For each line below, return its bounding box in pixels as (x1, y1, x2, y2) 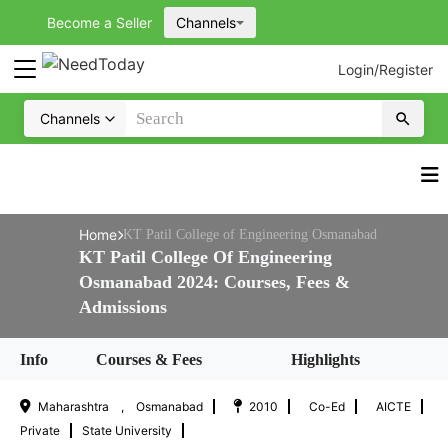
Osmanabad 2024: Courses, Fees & (78, 272, 350, 292)
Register (379, 60, 433, 78)
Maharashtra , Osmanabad (38, 399, 203, 414)
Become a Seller (47, 14, 152, 31)
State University (82, 423, 172, 438)
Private (20, 423, 60, 438)
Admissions (78, 297, 167, 317)
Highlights (290, 350, 360, 368)
